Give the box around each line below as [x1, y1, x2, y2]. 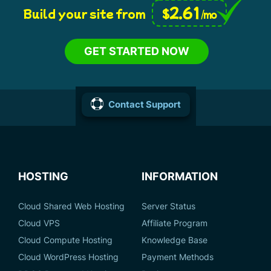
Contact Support [108, 99, 181, 111]
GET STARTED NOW [84, 44, 190, 57]
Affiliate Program [142, 218, 207, 229]
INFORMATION [142, 170, 218, 183]
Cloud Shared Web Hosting [18, 201, 125, 212]
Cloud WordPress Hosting [18, 252, 119, 263]
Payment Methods [142, 252, 214, 263]
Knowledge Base [142, 235, 207, 246]
